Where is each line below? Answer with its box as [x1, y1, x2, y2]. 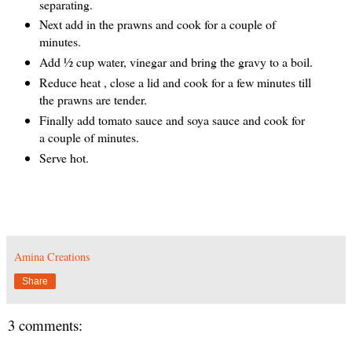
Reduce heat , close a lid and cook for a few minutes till [38, 74, 311, 91]
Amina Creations [14, 249, 90, 265]
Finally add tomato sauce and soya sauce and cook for [38, 112, 305, 129]
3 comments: [8, 315, 82, 335]
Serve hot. [38, 149, 89, 167]
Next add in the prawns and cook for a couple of [38, 16, 276, 33]
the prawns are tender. [38, 91, 147, 108]
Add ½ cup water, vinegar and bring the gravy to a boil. [38, 53, 313, 71]
